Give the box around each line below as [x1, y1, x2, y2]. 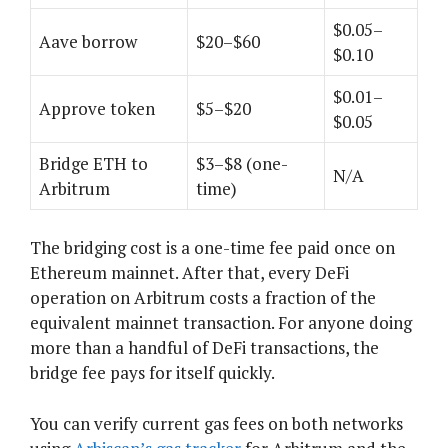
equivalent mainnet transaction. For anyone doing [30, 311, 412, 335]
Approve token [39, 96, 155, 120]
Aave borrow [39, 29, 137, 53]
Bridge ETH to [39, 151, 148, 175]
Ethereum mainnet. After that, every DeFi [30, 261, 349, 285]
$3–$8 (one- [196, 151, 288, 175]
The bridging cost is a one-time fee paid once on [30, 236, 395, 260]
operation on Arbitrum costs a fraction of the [30, 286, 376, 310]
